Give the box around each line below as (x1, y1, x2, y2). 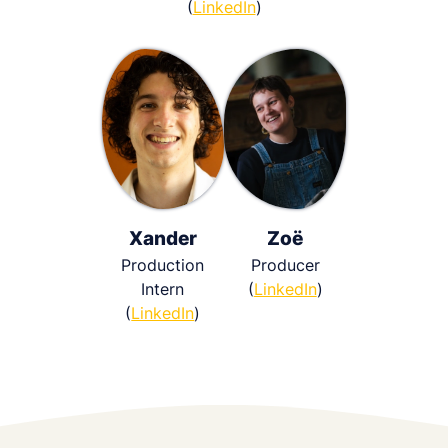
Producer (250, 254, 320, 275)
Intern (141, 278, 185, 299)
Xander (128, 226, 197, 250)
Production (121, 254, 205, 275)
